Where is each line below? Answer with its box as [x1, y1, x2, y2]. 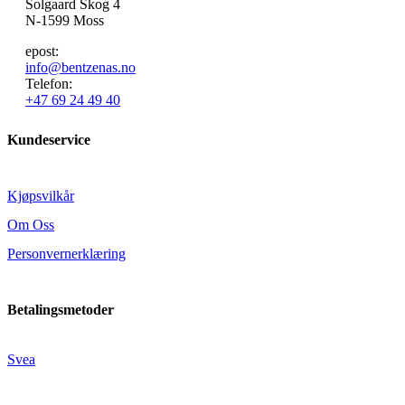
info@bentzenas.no [25, 59, 136, 75]
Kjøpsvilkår [7, 187, 74, 203]
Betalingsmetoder [7, 302, 114, 318]
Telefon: [25, 75, 72, 91]
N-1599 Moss [25, 12, 104, 28]
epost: [25, 42, 59, 59]
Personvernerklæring [7, 245, 126, 261]
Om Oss [7, 216, 54, 232]
